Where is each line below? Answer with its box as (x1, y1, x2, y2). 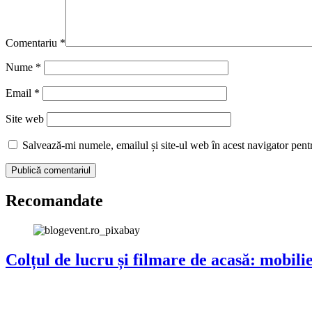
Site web (6, 113, 44, 125)
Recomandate (6, 192, 103, 210)
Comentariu (6, 37, 60, 49)
